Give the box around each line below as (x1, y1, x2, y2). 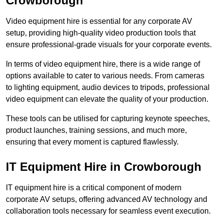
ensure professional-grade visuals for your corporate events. (6, 40, 212, 49)
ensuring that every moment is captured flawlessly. (6, 138, 179, 146)
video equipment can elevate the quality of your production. (6, 95, 208, 104)
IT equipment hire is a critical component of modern (6, 183, 182, 192)
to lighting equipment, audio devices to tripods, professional (6, 83, 210, 92)
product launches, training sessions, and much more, (6, 126, 187, 135)
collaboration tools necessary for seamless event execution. (6, 207, 211, 216)
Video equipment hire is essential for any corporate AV (6, 17, 192, 26)
